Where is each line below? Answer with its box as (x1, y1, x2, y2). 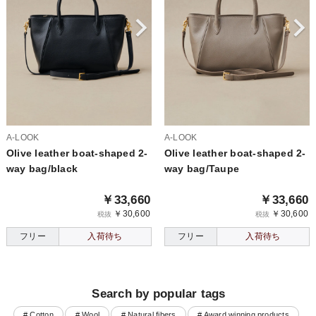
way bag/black (6, 162, 78, 174)
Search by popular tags (92, 287, 226, 301)
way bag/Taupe (164, 162, 240, 174)
